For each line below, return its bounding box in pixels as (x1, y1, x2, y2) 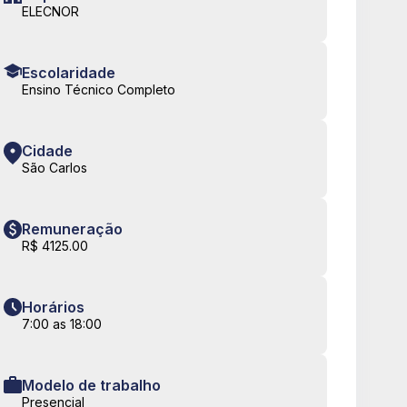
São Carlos (22, 160, 87, 176)
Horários (22, 298, 84, 317)
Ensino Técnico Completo (22, 82, 175, 98)
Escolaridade (22, 64, 115, 83)
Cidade (22, 142, 73, 161)
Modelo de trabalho (22, 376, 161, 395)
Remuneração (22, 220, 123, 239)
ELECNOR (22, 4, 79, 20)
